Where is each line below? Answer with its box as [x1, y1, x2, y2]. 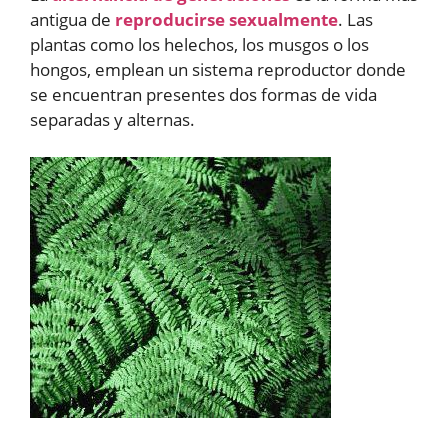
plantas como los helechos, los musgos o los [30, 32, 369, 56]
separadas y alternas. [30, 107, 195, 131]
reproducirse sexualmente [115, 7, 338, 31]
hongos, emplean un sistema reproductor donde [30, 57, 406, 81]
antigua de [30, 7, 115, 31]
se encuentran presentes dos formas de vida [30, 82, 377, 106]
